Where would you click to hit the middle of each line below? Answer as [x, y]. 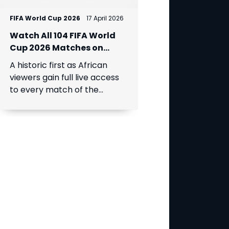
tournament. [35, 114]
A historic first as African [58, 65]
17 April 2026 [105, 18]
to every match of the [54, 89]
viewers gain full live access [64, 77]
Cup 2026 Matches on [56, 48]
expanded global [43, 102]
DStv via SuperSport [53, 60]
